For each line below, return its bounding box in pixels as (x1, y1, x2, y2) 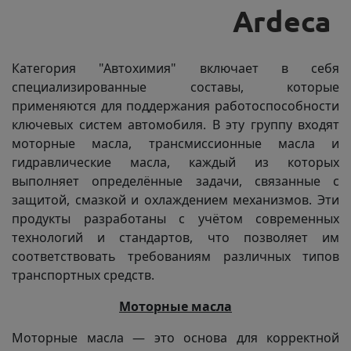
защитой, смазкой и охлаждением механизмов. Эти (12, 191, 339, 208)
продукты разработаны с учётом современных (12, 210, 339, 227)
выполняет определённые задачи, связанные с (12, 172, 339, 190)
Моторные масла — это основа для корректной (12, 329, 339, 346)
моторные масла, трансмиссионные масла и (12, 135, 339, 152)
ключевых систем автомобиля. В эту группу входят (12, 116, 339, 133)
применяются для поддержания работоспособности (12, 97, 339, 114)
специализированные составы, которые (12, 78, 339, 96)
